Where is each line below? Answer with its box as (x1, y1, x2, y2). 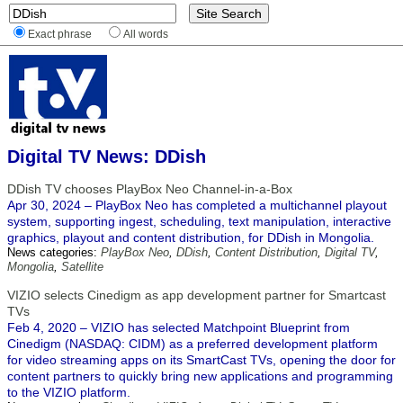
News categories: (7, 246, 101, 259)
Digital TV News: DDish (7, 147, 206, 166)
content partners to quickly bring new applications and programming (7, 369, 393, 383)
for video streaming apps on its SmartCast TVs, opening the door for (7, 353, 396, 367)
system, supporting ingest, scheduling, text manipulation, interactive (7, 214, 391, 228)
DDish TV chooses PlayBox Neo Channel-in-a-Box (7, 182, 292, 196)
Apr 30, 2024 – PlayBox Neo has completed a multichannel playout (7, 198, 387, 212)
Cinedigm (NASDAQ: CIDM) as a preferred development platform (7, 336, 378, 351)
